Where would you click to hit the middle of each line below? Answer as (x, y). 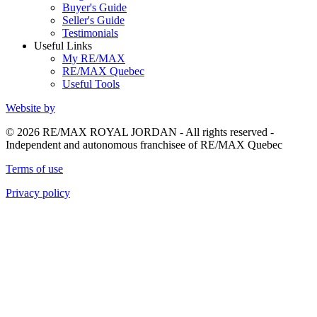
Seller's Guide (93, 21)
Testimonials (90, 33)
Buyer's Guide (94, 8)
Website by (30, 108)
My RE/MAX (94, 59)
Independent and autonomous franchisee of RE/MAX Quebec (144, 145)
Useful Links (63, 46)
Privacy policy (38, 193)
